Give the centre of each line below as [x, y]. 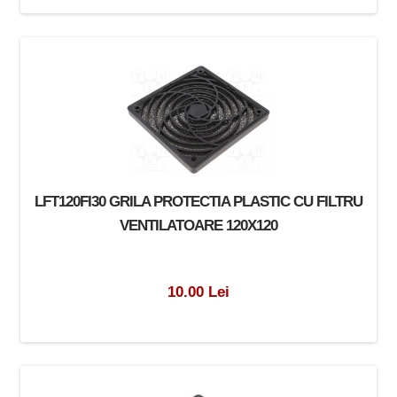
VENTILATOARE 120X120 [198, 225]
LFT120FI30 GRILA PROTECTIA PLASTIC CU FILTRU [198, 201]
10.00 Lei [198, 291]
